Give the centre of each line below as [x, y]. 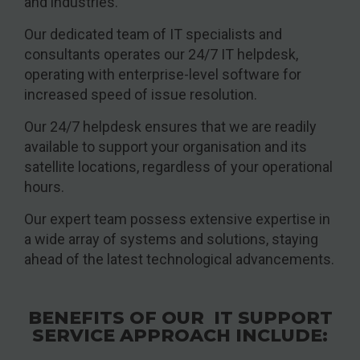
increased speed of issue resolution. [141, 95]
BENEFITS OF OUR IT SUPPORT [180, 318]
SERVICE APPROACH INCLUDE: [180, 336]
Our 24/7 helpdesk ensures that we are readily [170, 127]
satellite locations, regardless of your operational [178, 167]
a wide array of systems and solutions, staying [171, 239]
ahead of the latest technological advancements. [179, 260]
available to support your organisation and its [166, 147]
